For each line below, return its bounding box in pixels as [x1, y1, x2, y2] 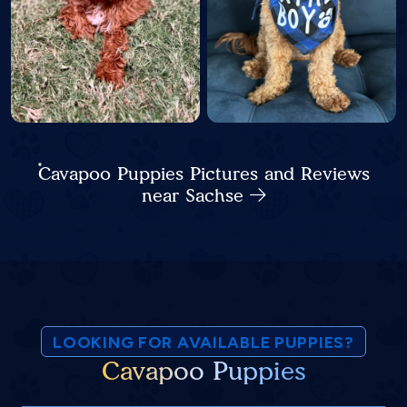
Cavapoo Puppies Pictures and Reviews [37, 163, 370, 185]
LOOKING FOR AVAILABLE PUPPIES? [53, 333, 354, 353]
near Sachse [141, 184, 250, 207]
